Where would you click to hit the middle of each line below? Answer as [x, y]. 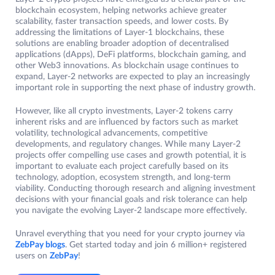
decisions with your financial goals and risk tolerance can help [131, 199]
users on [33, 256]
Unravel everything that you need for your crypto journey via [130, 234]
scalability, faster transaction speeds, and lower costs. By [122, 21]
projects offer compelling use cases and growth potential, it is [131, 155]
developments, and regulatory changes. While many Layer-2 [128, 144]
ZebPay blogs [40, 245]
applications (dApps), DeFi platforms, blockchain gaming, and [131, 54]
